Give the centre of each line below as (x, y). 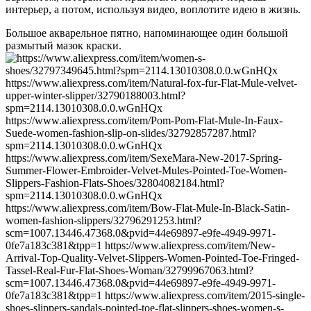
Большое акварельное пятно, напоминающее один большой (147, 33)
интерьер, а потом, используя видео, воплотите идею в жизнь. (153, 10)
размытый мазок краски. (64, 46)
